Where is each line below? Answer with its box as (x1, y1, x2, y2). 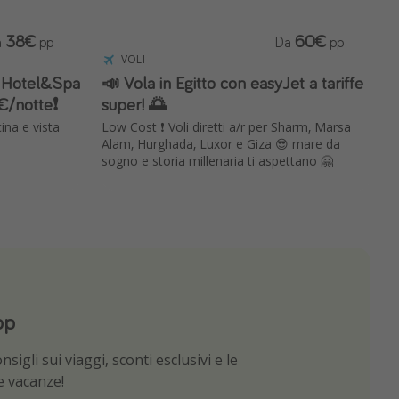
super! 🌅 (102, 93, 167, 116)
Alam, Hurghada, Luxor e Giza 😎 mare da (102, 135, 340, 153)
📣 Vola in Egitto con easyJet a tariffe (102, 71, 363, 94)
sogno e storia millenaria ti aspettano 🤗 (102, 152, 333, 170)
